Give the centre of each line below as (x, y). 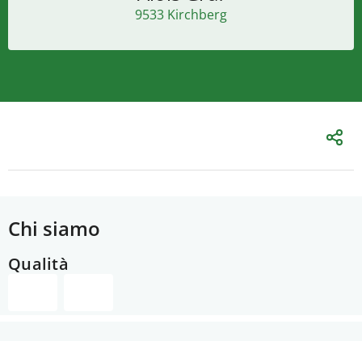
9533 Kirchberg (181, 15)
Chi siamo (54, 228)
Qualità (38, 264)
